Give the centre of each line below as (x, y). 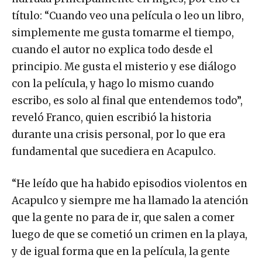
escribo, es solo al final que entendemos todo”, (127, 101)
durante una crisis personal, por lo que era (118, 135)
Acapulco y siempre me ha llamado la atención (130, 201)
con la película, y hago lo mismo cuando (113, 84)
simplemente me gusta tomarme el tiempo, (123, 33)
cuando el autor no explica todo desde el (112, 50)
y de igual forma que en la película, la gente (121, 252)
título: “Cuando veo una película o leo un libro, (128, 16)
